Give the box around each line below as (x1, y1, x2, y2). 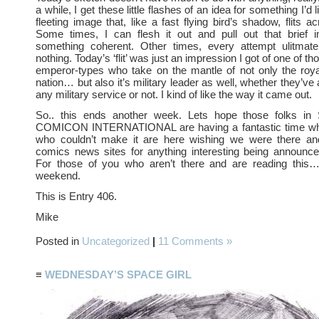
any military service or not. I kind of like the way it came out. (36, 88, 312, 100)
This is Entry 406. (36, 190, 117, 202)
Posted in (36, 235, 82, 247)
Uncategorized (82, 235, 150, 247)
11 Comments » (158, 235, 232, 247)
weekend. (36, 169, 80, 182)
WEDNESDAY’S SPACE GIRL (45, 268, 192, 281)
